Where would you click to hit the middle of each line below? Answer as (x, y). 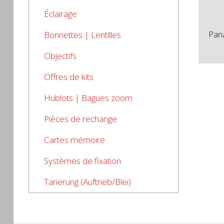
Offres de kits (69, 77)
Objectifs (60, 56)
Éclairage (60, 14)
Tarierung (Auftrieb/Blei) (87, 182)
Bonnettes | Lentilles (82, 35)
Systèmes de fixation (82, 161)
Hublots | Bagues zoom (88, 98)
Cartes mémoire (74, 140)
